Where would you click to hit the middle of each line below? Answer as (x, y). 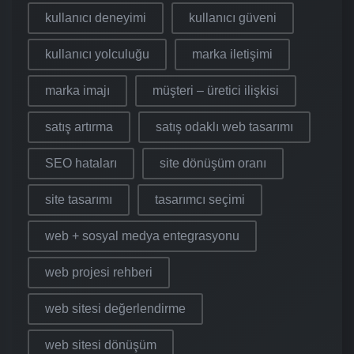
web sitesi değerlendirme (115, 309)
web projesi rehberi (99, 273)
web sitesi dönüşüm (101, 345)
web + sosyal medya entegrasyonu (142, 236)
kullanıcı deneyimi (96, 18)
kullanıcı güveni (233, 18)
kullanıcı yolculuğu (97, 55)
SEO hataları (81, 164)
